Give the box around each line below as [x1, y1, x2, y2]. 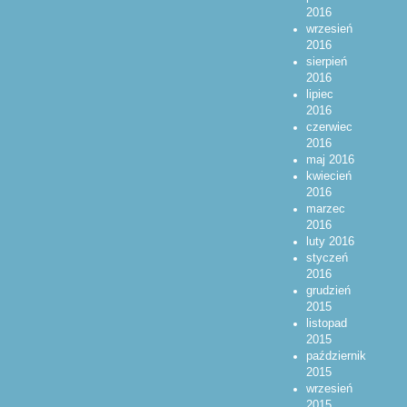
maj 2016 [305, 154, 354, 167]
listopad [305, 317, 347, 331]
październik [305, 350, 366, 363]
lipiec [305, 88, 333, 102]
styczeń [305, 252, 348, 265]
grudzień [305, 284, 351, 298]
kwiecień [305, 170, 352, 184]
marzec [305, 203, 345, 216]
